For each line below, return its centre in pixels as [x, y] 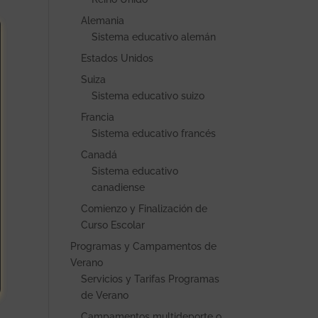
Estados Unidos [117, 58]
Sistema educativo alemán [153, 37]
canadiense [118, 187]
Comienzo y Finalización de [144, 209]
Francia [97, 117]
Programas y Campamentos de [143, 246]
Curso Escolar [113, 225]
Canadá [99, 155]
